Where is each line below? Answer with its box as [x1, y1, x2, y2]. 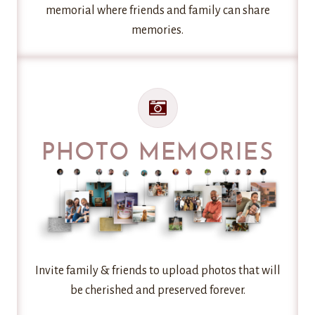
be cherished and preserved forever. [70, 284, 245, 297]
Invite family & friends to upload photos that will [34, 264, 281, 278]
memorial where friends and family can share [45, 4, 270, 17]
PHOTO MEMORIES [41, 142, 274, 165]
